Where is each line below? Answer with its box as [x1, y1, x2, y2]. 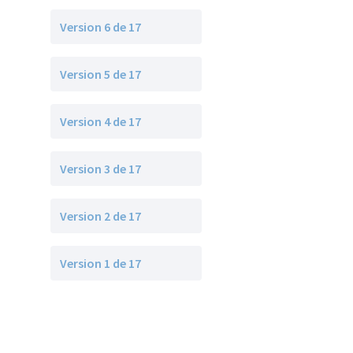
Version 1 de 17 [60, 255, 141, 271]
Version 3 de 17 [60, 161, 141, 176]
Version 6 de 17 [60, 19, 141, 35]
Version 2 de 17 [60, 208, 141, 224]
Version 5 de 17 [60, 66, 141, 82]
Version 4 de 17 [60, 113, 141, 129]
